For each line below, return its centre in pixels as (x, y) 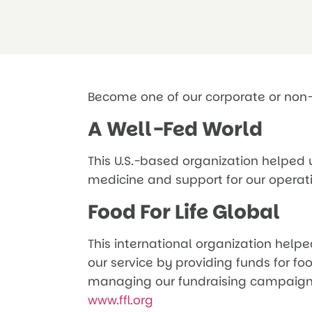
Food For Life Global (184, 212)
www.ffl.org (120, 300)
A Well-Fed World (175, 129)
